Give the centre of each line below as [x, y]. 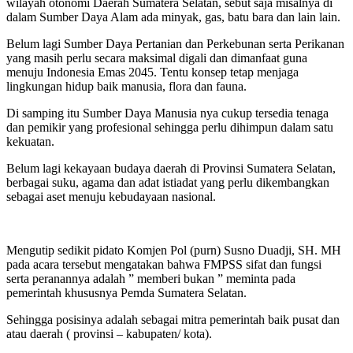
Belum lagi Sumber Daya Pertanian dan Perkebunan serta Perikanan [175, 43]
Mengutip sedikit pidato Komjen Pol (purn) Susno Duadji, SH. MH [174, 250]
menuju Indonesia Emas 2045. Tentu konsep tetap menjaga [152, 72]
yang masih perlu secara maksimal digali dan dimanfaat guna [157, 58]
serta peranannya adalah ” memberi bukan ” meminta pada [151, 278]
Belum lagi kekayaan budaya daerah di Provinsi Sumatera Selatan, [171, 168]
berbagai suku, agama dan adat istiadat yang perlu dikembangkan [168, 182]
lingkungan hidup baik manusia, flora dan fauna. [126, 86]
